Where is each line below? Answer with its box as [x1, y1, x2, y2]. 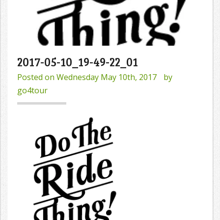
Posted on [17, 72, 56, 83]
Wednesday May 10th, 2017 [56, 72, 157, 83]
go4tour [17, 85, 48, 96]
